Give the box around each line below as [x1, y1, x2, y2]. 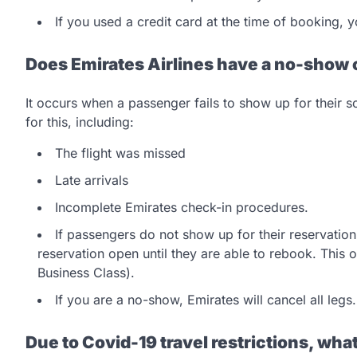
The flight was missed [55, 144, 186, 161]
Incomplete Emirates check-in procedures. [55, 198, 308, 215]
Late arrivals [55, 171, 128, 188]
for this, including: [25, 113, 138, 130]
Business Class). [37, 264, 139, 280]
